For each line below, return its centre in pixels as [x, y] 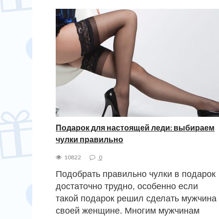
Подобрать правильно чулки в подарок [136, 174]
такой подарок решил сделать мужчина [136, 198]
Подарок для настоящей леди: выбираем [135, 127]
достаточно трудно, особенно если [127, 186]
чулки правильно [89, 139]
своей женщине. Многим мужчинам [128, 210]
